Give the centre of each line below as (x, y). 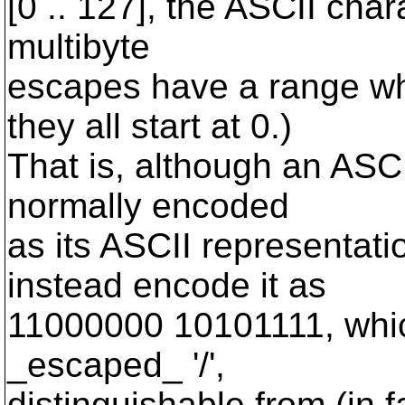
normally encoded (148, 206)
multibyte (79, 47)
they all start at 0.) (150, 126)
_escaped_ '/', (116, 365)
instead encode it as (167, 285)
